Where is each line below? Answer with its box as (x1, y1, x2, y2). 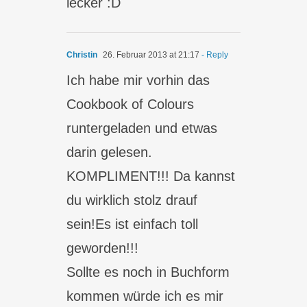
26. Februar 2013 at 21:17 (101, 50, 200, 60)
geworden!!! (66, 241, 139, 256)
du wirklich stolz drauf (66, 193, 198, 208)
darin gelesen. (66, 145, 153, 160)
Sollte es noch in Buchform (66, 265, 230, 280)
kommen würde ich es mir (66, 288, 224, 304)
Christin (66, 50, 98, 60)
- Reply (199, 50, 229, 60)
